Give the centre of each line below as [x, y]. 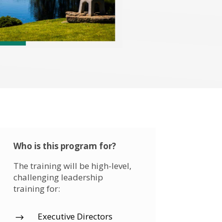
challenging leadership [58, 177]
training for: [36, 189]
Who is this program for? [64, 146]
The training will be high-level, [72, 166]
